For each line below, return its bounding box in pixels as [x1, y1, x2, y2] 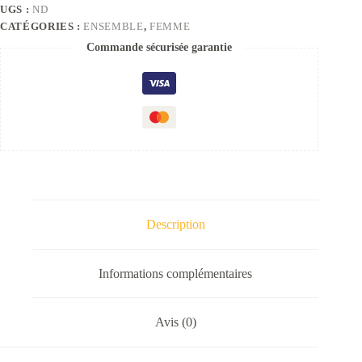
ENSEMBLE [83, 20, 144, 33]
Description [145, 217, 205, 232]
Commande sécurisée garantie [86, 41, 233, 54]
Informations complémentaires [99, 266, 253, 280]
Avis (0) [154, 315, 196, 330]
